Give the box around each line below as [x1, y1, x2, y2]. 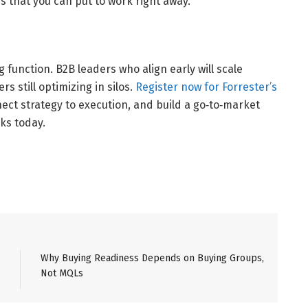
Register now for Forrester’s [135, 80, 277, 93]
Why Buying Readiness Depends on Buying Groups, [41, 252, 264, 264]
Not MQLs [41, 267, 83, 279]
